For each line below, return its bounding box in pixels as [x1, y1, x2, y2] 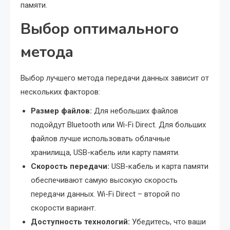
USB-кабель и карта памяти [109, 162, 208, 171]
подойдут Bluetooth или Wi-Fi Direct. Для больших [31, 120, 206, 129]
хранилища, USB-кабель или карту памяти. [31, 148, 180, 157]
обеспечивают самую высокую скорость [31, 176, 178, 185]
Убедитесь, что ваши [130, 217, 206, 226]
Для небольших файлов [92, 106, 178, 116]
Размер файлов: [31, 106, 92, 116]
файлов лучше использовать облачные [31, 134, 170, 143]
